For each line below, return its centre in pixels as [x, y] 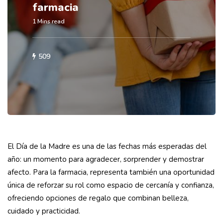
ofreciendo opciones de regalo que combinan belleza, [98, 198]
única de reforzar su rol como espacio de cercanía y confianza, [111, 185]
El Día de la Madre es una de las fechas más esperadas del [107, 147]
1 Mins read [49, 22]
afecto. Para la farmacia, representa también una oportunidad [111, 172]
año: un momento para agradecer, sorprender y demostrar [106, 160]
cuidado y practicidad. [45, 211]
